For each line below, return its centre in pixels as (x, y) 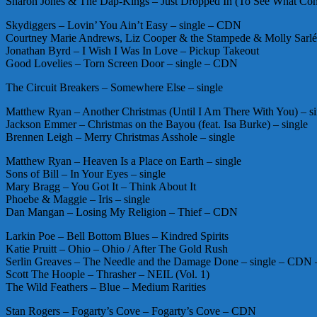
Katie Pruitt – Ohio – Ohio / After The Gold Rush (117, 248)
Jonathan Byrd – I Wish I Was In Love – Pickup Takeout (132, 50)
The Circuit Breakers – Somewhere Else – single (114, 87)
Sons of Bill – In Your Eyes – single (86, 173)
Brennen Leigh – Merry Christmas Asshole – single (120, 137)
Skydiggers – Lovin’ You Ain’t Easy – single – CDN (123, 25)
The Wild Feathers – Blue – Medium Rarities (106, 287)
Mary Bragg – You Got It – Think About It (101, 186)
